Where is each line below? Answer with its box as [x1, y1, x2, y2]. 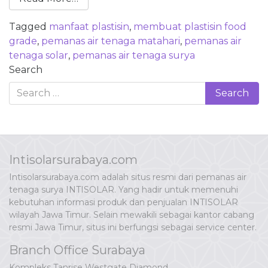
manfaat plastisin [49, 20, 129, 32]
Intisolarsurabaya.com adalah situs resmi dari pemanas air [9, 171, 246, 182]
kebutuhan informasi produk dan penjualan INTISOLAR [9, 196, 238, 208]
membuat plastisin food [133, 20, 246, 32]
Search [9, 63, 42, 75]
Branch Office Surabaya [9, 242, 145, 257]
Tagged [9, 20, 49, 32]
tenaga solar [9, 49, 68, 61]
